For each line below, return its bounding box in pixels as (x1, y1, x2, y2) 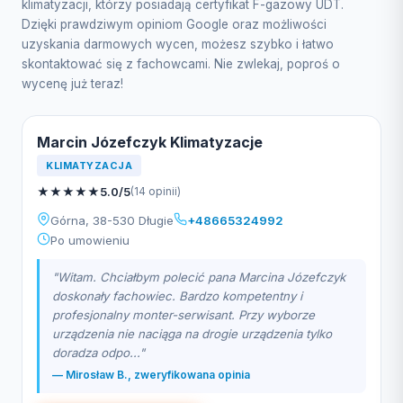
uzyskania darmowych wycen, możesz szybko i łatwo (22, 37, 334, 51)
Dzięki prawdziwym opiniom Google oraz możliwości (22, 17, 327, 31)
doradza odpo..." (52, 345, 145, 360)
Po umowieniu (50, 233, 130, 247)
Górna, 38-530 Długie (50, 213, 174, 228)
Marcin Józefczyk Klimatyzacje (37, 133, 263, 151)
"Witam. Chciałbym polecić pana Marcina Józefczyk (52, 270, 345, 284)
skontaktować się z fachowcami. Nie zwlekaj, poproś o (22, 57, 340, 71)
